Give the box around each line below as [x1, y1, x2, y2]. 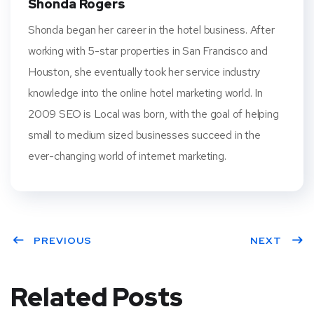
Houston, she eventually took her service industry [28, 64, 261, 79]
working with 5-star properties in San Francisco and [28, 43, 268, 58]
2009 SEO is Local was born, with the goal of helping [28, 107, 279, 121]
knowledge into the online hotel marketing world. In [28, 86, 263, 100]
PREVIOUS [34, 234, 92, 247]
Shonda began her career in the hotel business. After [28, 22, 275, 37]
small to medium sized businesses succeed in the [28, 128, 261, 142]
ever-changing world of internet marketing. [28, 149, 226, 163]
